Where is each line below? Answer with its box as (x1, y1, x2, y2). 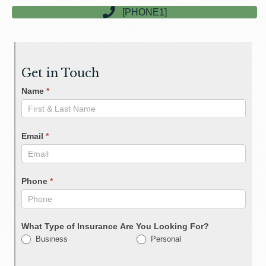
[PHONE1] (122, 7, 167, 18)
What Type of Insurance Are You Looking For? (21, 221, 209, 231)
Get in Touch (21, 65, 99, 80)
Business (33, 234, 68, 243)
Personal (148, 234, 181, 243)
